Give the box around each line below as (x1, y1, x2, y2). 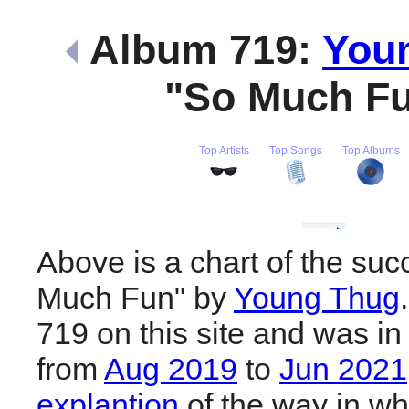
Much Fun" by (37, 279, 234, 315)
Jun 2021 (279, 351, 407, 386)
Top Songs (268, 144, 322, 156)
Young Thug (234, 279, 400, 315)
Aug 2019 (104, 351, 237, 386)
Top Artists (198, 144, 249, 156)
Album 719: (78, 26, 323, 73)
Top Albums (341, 144, 400, 156)
